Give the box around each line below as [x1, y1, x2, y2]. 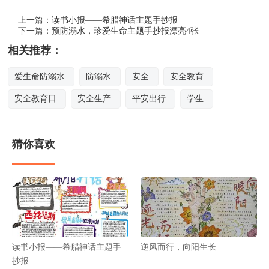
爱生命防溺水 [14, 72, 65, 81]
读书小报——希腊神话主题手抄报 [52, 16, 178, 25]
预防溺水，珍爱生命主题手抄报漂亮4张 [52, 26, 199, 35]
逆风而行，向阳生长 [141, 243, 216, 252]
